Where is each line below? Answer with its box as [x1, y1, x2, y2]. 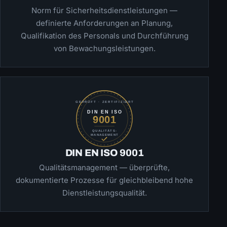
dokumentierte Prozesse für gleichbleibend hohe [16, 175, 194, 185]
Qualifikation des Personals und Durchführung [20, 31, 188, 41]
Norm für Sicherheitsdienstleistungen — [31, 6, 178, 16]
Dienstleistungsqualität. [62, 188, 147, 198]
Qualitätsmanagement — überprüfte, [39, 163, 170, 173]
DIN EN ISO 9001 [65, 147, 144, 158]
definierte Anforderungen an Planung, [36, 18, 173, 28]
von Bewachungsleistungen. [53, 44, 156, 54]
